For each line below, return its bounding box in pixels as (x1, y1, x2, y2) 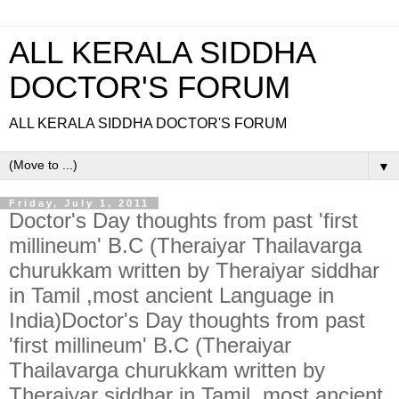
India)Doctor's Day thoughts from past (9, 308, 365, 332)
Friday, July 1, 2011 (9, 198, 150, 208)
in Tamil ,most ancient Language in (9, 283, 334, 307)
